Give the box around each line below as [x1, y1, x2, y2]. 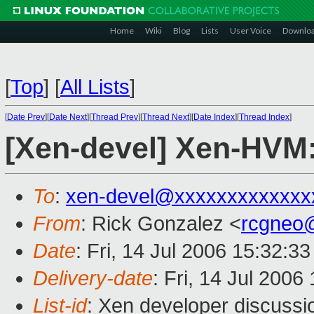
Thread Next [142, 112, 189, 122]
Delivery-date [33, 267, 153, 290]
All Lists [60, 76, 130, 98]
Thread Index [239, 112, 289, 122]
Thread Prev [91, 112, 138, 122]
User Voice [230, 25, 271, 36]
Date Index [193, 112, 235, 122]
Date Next [49, 112, 87, 122]
